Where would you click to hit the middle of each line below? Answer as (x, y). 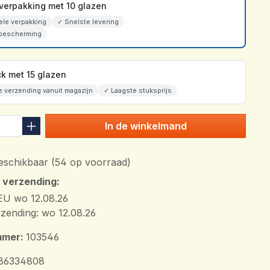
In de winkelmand (146, 126)
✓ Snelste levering (88, 22)
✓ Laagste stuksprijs (137, 91)
